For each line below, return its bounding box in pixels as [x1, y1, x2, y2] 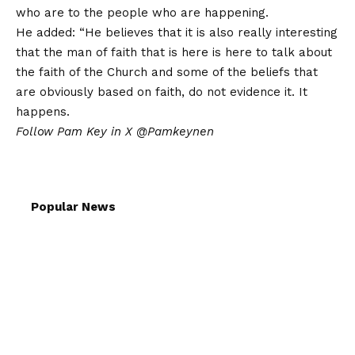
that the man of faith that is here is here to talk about [16, 44, 332, 59]
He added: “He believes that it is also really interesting [16, 25, 338, 40]
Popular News [31, 199, 116, 214]
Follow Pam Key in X [16, 124, 136, 139]
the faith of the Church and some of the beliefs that [16, 64, 318, 79]
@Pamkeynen [136, 124, 214, 139]
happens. [16, 104, 70, 119]
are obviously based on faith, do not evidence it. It [16, 84, 307, 99]
